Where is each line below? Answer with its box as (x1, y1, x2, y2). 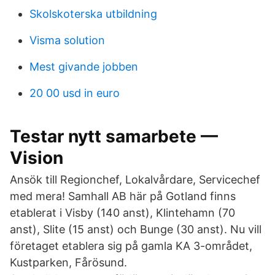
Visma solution (29, 34, 105, 47)
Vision (10, 147, 63, 168)
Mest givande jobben (29, 60, 138, 73)
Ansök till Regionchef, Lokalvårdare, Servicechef (10, 173, 260, 186)
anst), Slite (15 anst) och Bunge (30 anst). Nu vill (10, 223, 261, 236)
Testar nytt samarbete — (10, 126, 218, 147)
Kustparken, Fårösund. (10, 256, 127, 269)
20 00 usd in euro (29, 87, 120, 99)
